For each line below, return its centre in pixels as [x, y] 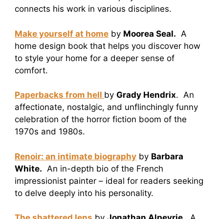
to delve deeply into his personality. [84, 193]
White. [28, 168]
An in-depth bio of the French [103, 168]
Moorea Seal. [150, 33]
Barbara [167, 156]
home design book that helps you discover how [108, 46]
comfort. [31, 70]
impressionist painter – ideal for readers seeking [109, 181]
